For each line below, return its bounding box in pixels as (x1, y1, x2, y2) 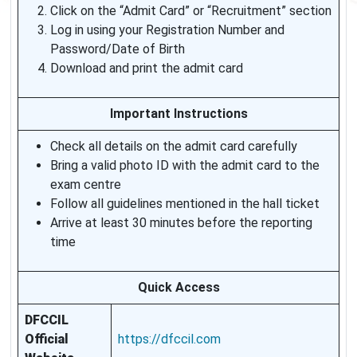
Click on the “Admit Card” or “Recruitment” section (50, 3, 331, 19)
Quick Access (137, 280, 220, 296)
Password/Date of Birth (50, 41, 185, 57)
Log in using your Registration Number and (50, 22, 284, 38)
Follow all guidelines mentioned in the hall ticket (50, 196, 320, 212)
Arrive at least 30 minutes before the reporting (50, 215, 312, 231)
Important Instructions (109, 106, 248, 122)
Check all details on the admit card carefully (50, 139, 297, 155)
